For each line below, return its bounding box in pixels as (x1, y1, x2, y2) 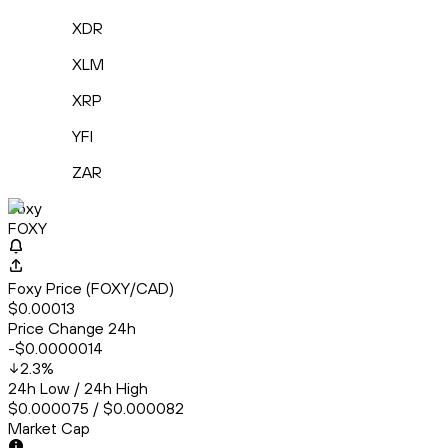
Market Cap (8, 418, 90, 439)
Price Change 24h (8, 318, 136, 339)
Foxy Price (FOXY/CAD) (8, 278, 174, 299)
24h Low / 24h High (8, 378, 148, 399)
